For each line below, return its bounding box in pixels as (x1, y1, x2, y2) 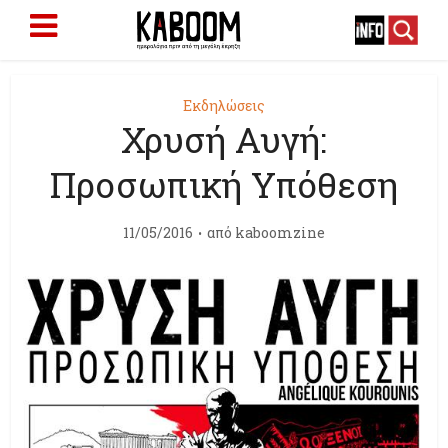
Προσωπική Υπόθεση (50, 161, 398, 207)
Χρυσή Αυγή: (121, 116, 327, 162)
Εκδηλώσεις (183, 96, 265, 115)
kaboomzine (235, 223, 325, 242)
